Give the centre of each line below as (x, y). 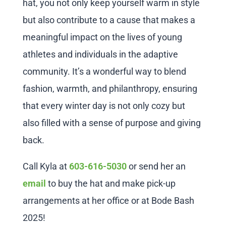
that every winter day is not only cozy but (104, 106)
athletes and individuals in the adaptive (100, 54)
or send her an (156, 166)
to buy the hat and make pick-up (110, 184)
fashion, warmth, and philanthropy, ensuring (110, 89)
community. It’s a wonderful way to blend (104, 72)
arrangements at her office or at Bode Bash (108, 201)
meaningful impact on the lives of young (102, 37)
